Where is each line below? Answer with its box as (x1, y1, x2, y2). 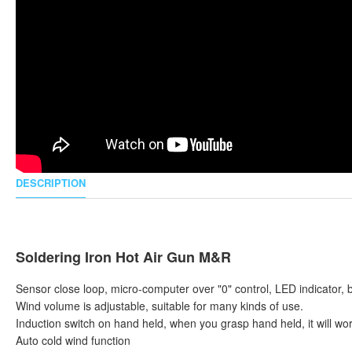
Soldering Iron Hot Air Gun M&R (16, 247, 231, 267)
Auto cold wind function (16, 332, 130, 348)
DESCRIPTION (16, 175, 86, 190)
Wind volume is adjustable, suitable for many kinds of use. (16, 298, 303, 313)
